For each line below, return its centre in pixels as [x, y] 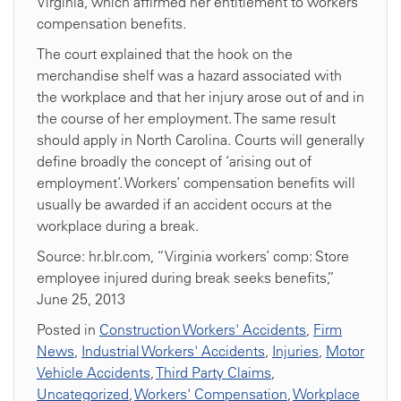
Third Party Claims [213, 373]
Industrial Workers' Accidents [173, 351]
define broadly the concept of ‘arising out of [174, 162]
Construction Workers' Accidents [203, 330]
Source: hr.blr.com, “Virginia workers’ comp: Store [193, 256]
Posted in [68, 330]
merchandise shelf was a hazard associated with [189, 76]
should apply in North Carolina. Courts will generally [200, 140]
